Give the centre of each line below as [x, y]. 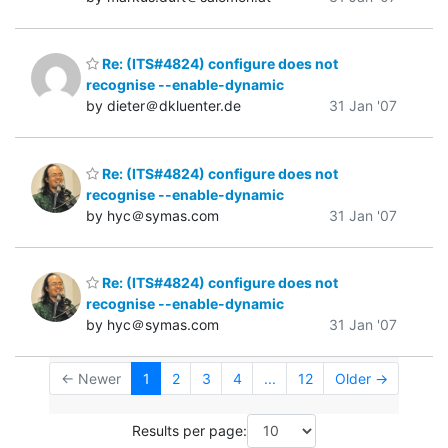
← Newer [90, 379]
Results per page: [189, 431]
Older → [361, 379]
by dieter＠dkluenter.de [163, 106]
